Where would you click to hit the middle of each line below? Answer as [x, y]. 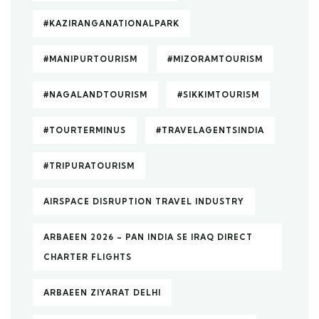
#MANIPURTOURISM [90, 59]
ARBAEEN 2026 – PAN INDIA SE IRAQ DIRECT [148, 237]
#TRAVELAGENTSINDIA [210, 130]
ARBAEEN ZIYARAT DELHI [102, 293]
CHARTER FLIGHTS [88, 257]
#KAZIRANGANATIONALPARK [111, 23]
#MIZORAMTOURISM [215, 59]
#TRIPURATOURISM [89, 166]
